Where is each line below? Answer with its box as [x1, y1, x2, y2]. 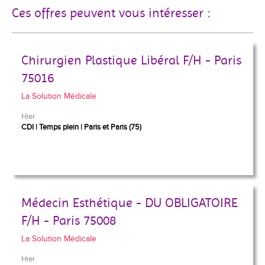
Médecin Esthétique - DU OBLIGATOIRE [21, 195, 238, 211]
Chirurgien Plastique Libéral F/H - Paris [21, 53, 241, 68]
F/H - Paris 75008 [21, 213, 116, 228]
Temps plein [39, 122, 79, 132]
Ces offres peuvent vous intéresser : [12, 5, 211, 21]
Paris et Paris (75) [84, 122, 141, 132]
